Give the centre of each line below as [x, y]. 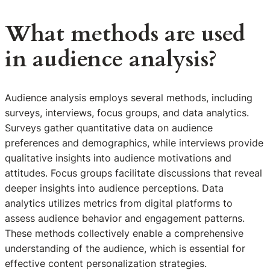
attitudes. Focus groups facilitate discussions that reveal [133, 173]
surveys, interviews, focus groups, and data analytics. [127, 113]
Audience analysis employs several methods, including [129, 98]
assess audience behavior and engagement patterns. [125, 218]
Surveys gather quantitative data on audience [109, 128]
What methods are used [125, 34]
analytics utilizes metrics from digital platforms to [119, 203]
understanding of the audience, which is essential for [125, 249]
